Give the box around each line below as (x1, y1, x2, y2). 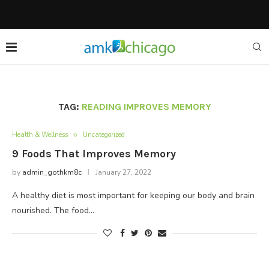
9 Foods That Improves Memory (12, 147, 176, 160)
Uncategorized (83, 130, 125, 139)
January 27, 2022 (95, 168, 151, 177)
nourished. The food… (12, 205, 94, 216)
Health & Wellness (12, 130, 68, 139)
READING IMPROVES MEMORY (81, 101, 211, 112)
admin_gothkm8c (22, 168, 82, 177)
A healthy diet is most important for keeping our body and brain (12, 190, 255, 201)
